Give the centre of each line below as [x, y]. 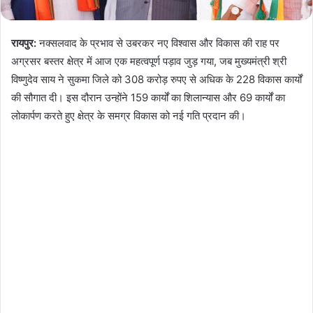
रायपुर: [24, 43]
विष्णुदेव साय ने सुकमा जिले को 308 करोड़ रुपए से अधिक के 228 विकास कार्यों [156, 79]
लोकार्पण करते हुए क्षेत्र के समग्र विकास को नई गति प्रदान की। [129, 115]
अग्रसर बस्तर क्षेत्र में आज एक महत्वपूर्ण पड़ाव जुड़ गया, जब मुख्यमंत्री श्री [149, 61]
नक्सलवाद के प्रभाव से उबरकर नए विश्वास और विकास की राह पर [158, 43]
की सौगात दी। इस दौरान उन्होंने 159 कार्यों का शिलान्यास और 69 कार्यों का [148, 97]
